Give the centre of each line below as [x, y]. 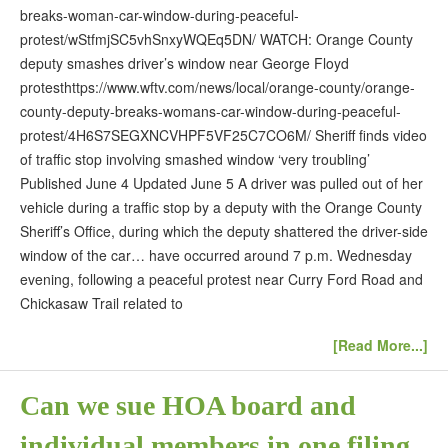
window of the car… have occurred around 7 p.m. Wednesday [216, 254]
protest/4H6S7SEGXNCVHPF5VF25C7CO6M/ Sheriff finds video [223, 134]
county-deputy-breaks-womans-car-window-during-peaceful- [210, 110]
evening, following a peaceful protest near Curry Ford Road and [221, 278]
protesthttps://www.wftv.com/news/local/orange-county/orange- [217, 86]
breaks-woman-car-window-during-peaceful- [159, 14]
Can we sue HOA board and [188, 406]
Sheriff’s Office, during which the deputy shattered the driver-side [224, 230]
